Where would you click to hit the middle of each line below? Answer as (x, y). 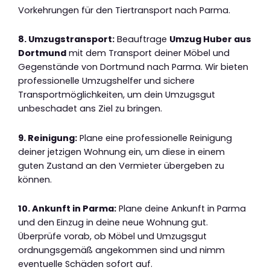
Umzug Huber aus (210, 39)
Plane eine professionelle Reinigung (155, 138)
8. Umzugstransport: (66, 39)
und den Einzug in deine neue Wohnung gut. (113, 223)
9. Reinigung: (48, 138)
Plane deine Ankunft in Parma (181, 209)
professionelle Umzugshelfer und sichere (106, 81)
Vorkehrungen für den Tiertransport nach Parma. (124, 10)
